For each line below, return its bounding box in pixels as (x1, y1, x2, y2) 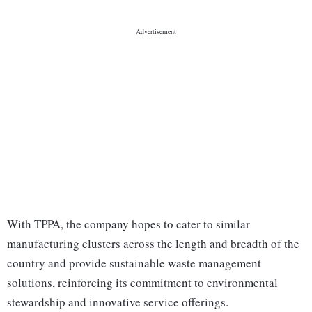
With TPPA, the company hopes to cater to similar (7, 216, 250, 233)
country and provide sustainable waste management (7, 255, 261, 272)
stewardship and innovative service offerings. (7, 294, 228, 311)
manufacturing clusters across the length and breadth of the (7, 235, 299, 252)
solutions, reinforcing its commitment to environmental (7, 274, 278, 291)
